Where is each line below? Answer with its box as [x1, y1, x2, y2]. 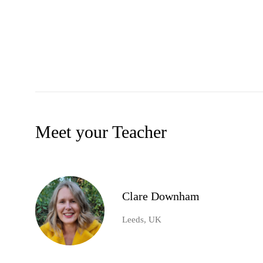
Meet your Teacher [35, 122, 167, 142]
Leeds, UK [122, 215, 161, 225]
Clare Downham [122, 190, 200, 203]
